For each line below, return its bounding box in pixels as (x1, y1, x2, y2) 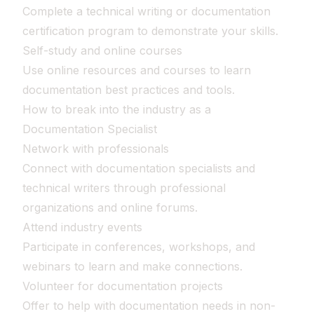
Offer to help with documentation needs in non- (22, 299, 275, 313)
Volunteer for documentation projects (22, 279, 223, 293)
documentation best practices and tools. (22, 83, 235, 97)
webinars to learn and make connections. (22, 259, 243, 273)
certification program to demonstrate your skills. (22, 24, 278, 38)
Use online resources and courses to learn (22, 63, 251, 77)
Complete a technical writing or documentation (22, 4, 271, 18)
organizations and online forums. (22, 200, 198, 214)
